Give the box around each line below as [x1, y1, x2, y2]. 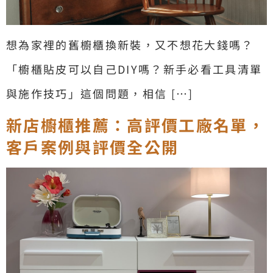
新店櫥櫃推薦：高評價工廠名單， [6, 113, 266, 136]
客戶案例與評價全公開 [6, 135, 179, 158]
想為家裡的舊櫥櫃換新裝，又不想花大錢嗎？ [6, 36, 254, 52]
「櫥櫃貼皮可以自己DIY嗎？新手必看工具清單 [6, 60, 263, 77]
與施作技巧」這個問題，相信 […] [6, 85, 194, 101]
